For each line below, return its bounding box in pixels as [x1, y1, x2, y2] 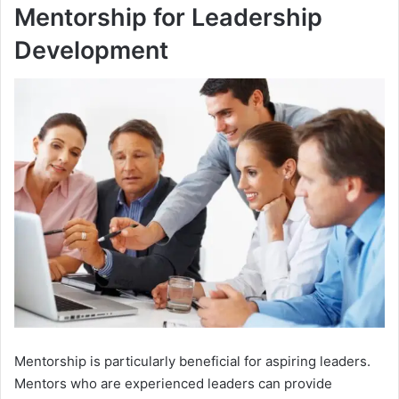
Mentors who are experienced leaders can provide [14, 374, 332, 392]
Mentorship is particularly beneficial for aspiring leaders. [14, 352, 370, 370]
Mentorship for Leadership [14, 2, 322, 32]
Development [14, 35, 168, 65]
